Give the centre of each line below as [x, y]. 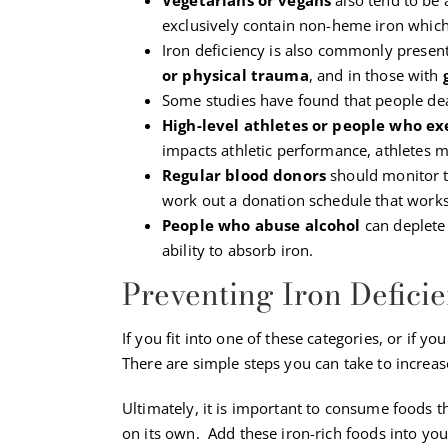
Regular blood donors [246, 174]
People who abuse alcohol [261, 224]
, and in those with [375, 74]
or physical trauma [235, 74]
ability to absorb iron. [238, 249]
